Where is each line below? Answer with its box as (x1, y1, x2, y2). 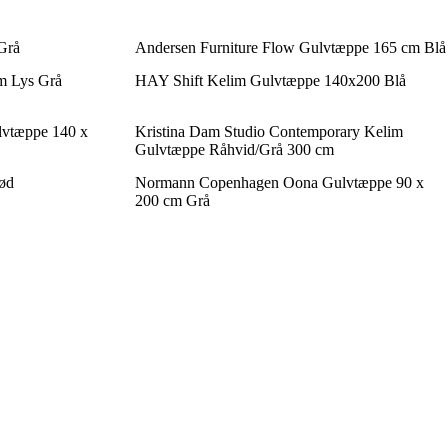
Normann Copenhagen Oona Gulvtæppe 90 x (134, 173, 424, 191)
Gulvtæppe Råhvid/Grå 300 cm (134, 140, 334, 158)
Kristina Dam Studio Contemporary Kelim (134, 122, 403, 140)
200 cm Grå (134, 191, 210, 209)
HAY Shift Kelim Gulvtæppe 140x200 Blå (134, 71, 406, 89)
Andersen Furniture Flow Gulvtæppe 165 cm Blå (134, 38, 446, 56)
